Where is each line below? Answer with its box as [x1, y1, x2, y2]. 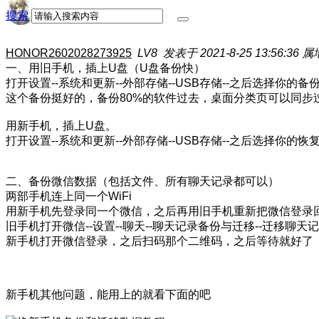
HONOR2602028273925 [6, 47, 132, 59]
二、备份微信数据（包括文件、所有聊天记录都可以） [6, 175, 279, 187]
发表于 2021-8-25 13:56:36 [163, 47, 299, 59]
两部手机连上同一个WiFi [6, 190, 132, 202]
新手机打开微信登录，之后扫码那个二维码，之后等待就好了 [6, 235, 313, 247]
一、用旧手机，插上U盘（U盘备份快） [6, 62, 205, 74]
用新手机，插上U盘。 [6, 120, 117, 132]
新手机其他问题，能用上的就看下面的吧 [6, 288, 211, 300]
